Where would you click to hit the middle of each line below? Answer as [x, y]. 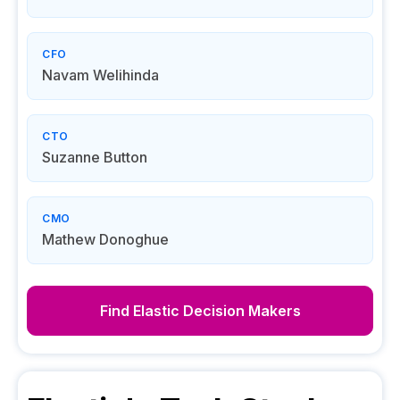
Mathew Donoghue [105, 239]
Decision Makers [240, 311]
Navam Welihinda [100, 75]
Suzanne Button [95, 157]
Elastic [156, 311]
